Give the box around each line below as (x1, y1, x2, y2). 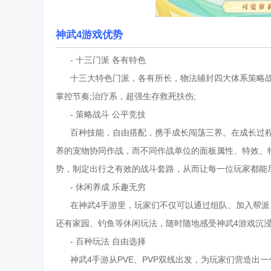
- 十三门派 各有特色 (56, 55, 146, 65)
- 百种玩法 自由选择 (56, 237, 146, 246)
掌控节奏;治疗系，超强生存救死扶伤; (56, 91, 196, 101)
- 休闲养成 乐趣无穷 (56, 182, 146, 192)
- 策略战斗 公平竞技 (56, 109, 146, 119)
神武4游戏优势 (56, 29, 123, 41)
